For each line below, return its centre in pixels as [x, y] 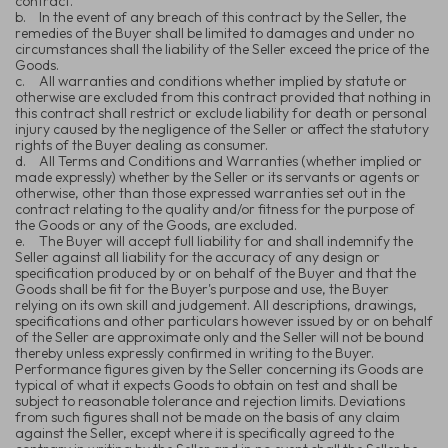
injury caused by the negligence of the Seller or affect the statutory [222, 128]
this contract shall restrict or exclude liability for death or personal [221, 112]
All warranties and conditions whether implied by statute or [223, 80]
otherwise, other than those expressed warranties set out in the [210, 192]
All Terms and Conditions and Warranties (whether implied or [230, 160]
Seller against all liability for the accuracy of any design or [197, 256]
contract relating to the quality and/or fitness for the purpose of [215, 208]
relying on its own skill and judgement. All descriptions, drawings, [216, 304]
